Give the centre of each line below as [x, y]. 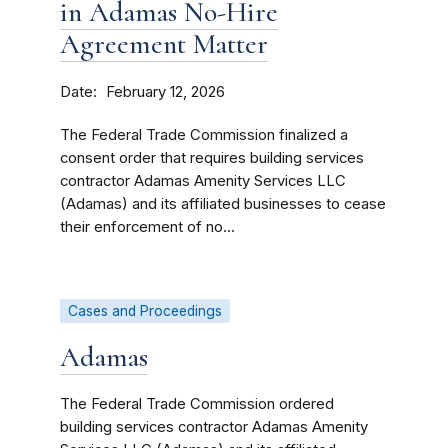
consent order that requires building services [212, 158]
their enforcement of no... [147, 227]
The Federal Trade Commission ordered [197, 404]
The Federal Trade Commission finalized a [204, 135]
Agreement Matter [164, 44]
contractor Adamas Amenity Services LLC [203, 181]
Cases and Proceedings [145, 311]
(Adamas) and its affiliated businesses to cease [223, 204]
